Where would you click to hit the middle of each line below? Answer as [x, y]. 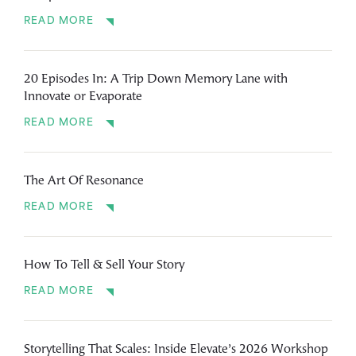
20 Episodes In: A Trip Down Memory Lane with [156, 79]
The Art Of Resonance [84, 181]
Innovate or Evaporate [83, 97]
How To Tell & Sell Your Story [104, 265]
